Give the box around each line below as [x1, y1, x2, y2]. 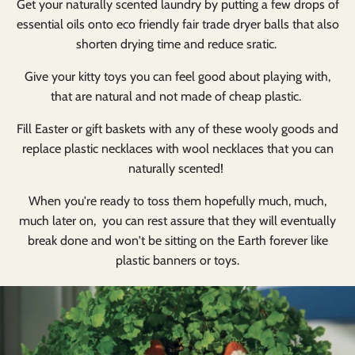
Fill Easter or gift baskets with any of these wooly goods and [17, 120, 338, 136]
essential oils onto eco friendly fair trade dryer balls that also [16, 16, 339, 32]
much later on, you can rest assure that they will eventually [19, 212, 336, 228]
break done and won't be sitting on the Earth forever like [27, 232, 328, 248]
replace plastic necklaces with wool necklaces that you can [21, 140, 334, 156]
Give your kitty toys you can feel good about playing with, [25, 68, 330, 84]
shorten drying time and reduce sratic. [75, 36, 280, 52]
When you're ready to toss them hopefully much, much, [29, 193, 326, 208]
